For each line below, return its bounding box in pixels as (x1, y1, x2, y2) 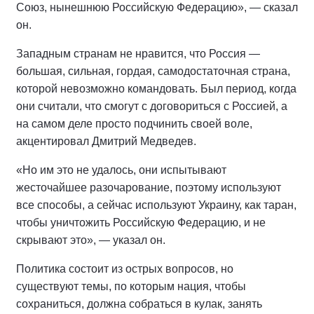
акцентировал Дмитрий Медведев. (16, 135, 196, 147)
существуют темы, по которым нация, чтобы (16, 280, 246, 292)
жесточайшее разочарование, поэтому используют (16, 182, 281, 193)
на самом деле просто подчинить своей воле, (16, 118, 252, 130)
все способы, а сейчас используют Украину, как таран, (16, 199, 296, 211)
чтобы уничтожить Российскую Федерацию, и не (16, 217, 266, 228)
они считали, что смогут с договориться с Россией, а (16, 100, 287, 112)
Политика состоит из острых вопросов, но (16, 263, 233, 275)
